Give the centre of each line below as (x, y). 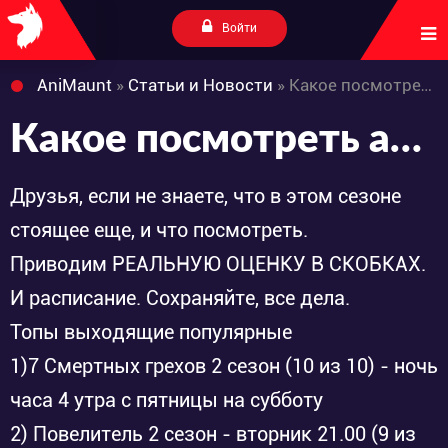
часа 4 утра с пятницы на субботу (166, 400)
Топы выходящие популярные (151, 332)
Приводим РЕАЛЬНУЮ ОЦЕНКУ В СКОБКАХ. (218, 264)
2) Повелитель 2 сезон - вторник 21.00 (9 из (213, 434)
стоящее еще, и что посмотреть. (159, 230)
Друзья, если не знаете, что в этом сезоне (205, 196)
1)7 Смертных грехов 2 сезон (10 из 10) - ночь (224, 366)
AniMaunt (74, 85)
